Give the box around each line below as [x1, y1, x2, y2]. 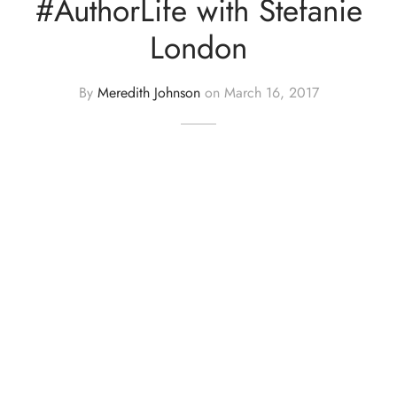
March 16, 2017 [223, 82, 319, 103]
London [150, 25, 247, 71]
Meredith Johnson [97, 82, 200, 103]
